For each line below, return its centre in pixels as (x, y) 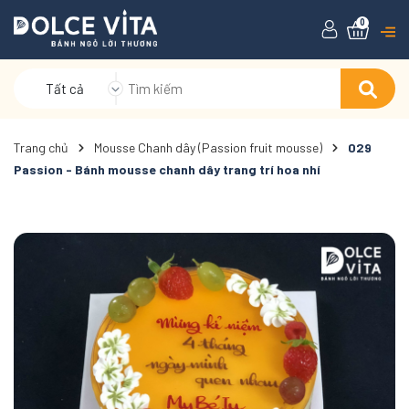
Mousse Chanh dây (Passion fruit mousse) (208, 147)
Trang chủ (41, 147)
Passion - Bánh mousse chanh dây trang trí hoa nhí (167, 169)
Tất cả (65, 89)
